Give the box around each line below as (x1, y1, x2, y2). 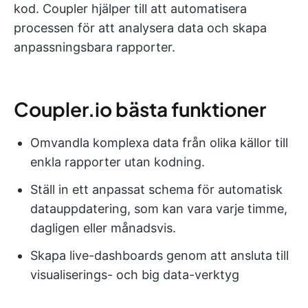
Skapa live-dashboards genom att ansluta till (30, 248, 289, 263)
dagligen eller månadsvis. (30, 221, 176, 236)
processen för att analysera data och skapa (14, 21, 267, 36)
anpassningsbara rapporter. (14, 40, 175, 55)
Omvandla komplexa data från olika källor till (30, 135, 288, 151)
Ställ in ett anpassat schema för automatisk (30, 182, 283, 197)
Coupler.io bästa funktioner (14, 97, 266, 122)
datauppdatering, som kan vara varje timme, (30, 201, 287, 217)
